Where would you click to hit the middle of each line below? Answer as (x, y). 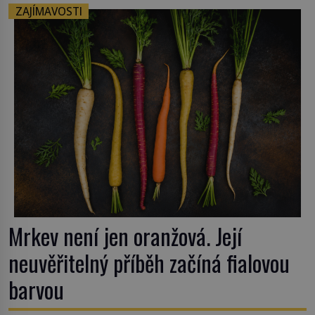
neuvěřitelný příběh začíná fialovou (149, 262)
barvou (36, 289)
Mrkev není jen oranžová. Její (125, 236)
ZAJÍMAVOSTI (49, 11)
